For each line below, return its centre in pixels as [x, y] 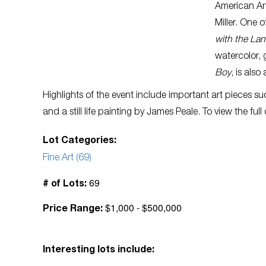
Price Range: [73, 210]
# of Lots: [65, 185]
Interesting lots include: [99, 251]
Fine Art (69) [67, 159]
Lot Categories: [80, 141]
